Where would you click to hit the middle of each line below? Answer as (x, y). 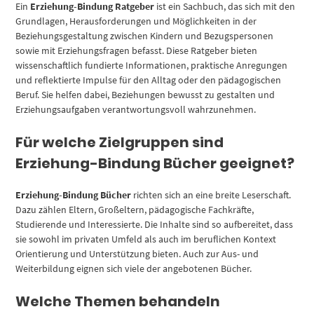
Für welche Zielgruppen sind (120, 142)
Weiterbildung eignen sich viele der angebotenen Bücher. (134, 268)
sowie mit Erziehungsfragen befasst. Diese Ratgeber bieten (137, 50)
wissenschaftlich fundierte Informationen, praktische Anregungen (152, 65)
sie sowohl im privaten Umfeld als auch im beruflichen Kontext (146, 239)
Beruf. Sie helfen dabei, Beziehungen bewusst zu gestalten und (145, 94)
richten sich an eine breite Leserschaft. (211, 194)
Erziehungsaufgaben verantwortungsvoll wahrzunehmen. (136, 109)
